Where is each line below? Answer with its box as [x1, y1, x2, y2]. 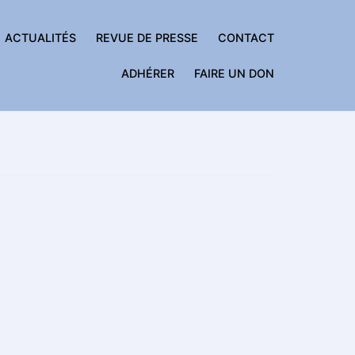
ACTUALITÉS [5, 30, 76, 44]
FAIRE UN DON [194, 66, 274, 80]
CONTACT [218, 30, 274, 44]
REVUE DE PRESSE [96, 30, 198, 44]
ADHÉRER [121, 66, 174, 80]
